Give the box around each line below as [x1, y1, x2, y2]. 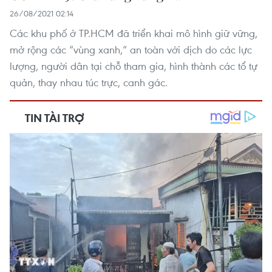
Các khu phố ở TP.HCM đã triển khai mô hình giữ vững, [10, 26, 257, 41]
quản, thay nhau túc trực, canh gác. [10, 75, 168, 90]
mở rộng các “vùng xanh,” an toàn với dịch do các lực [10, 42, 252, 57]
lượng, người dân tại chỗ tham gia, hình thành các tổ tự [10, 59, 257, 73]
